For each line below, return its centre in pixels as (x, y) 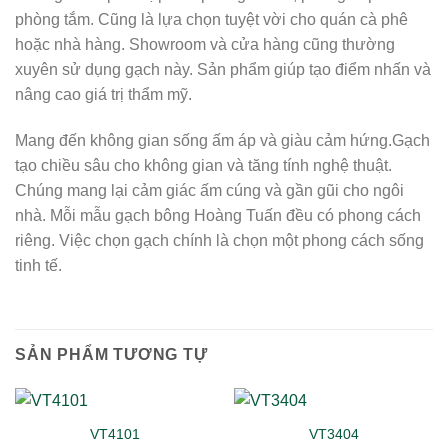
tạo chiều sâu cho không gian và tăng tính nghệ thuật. (203, 166)
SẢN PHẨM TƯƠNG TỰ (111, 354)
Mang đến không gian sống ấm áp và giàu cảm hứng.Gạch (222, 141)
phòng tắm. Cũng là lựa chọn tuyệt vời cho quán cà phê (211, 20)
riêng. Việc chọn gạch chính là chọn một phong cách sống (219, 241)
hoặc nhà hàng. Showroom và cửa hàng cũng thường (205, 45)
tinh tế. (38, 266)
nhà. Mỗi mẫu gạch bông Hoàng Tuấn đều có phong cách (218, 216)
